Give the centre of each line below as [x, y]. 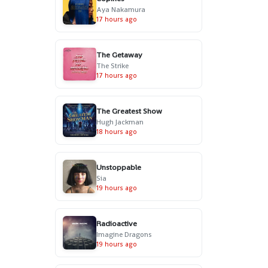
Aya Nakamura [121, 9]
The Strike [112, 66]
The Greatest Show [129, 111]
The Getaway [119, 54]
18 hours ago [116, 131]
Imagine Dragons [124, 234]
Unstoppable [118, 167]
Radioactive [116, 223]
